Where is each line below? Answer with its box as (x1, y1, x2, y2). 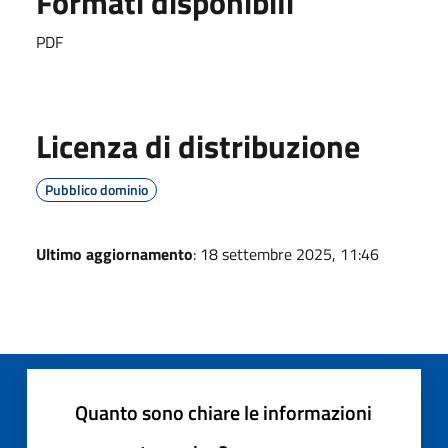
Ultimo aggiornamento (36, 241, 193, 266)
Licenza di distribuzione (36, 121, 360, 170)
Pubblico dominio (45, 178, 148, 200)
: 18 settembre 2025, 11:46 (193, 241, 379, 266)
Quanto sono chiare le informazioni (75, 396, 372, 428)
